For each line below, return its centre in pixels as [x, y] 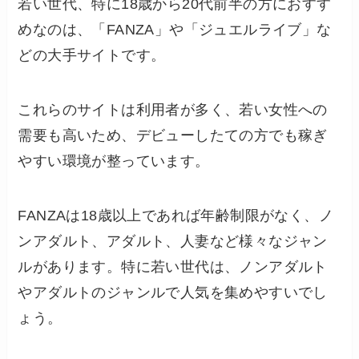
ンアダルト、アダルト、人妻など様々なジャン [173, 241]
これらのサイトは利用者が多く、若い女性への [173, 109]
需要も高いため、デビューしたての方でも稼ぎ [173, 135]
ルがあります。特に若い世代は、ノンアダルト [173, 266]
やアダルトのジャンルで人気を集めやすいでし [173, 292]
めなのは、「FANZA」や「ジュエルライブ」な [175, 30]
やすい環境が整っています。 [114, 161]
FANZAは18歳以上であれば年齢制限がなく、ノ [176, 215]
